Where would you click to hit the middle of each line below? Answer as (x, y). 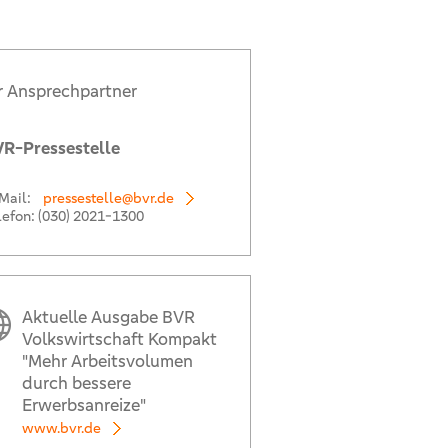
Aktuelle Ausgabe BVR (108, 317)
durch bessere (76, 383)
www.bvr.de (61, 428)
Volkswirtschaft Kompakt (119, 339)
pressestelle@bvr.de (108, 198)
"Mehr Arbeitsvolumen (107, 361)
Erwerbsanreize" (83, 405)
